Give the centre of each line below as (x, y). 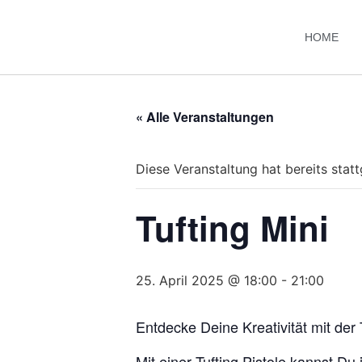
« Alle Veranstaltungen (205, 117)
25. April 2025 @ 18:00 (206, 280)
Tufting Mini (232, 228)
